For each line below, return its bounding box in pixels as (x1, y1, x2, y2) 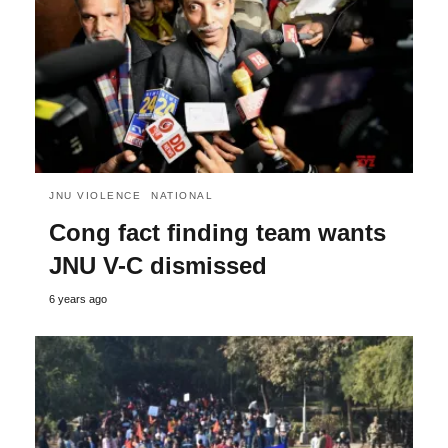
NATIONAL (151, 189, 213, 201)
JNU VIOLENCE (49, 189, 141, 201)
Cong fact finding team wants (49, 218, 386, 246)
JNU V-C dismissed (49, 251, 267, 279)
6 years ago (49, 292, 107, 305)
